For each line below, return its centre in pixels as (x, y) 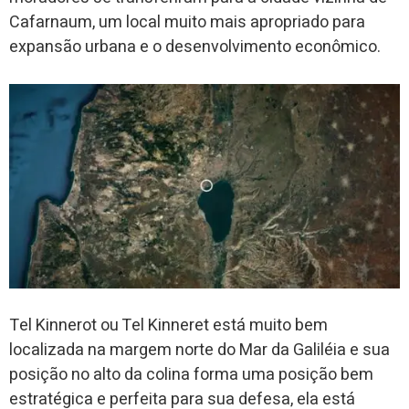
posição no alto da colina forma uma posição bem (191, 375)
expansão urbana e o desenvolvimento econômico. (195, 47)
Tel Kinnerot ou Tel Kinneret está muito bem (168, 326)
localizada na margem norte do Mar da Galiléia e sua (199, 351)
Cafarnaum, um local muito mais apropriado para (187, 22)
